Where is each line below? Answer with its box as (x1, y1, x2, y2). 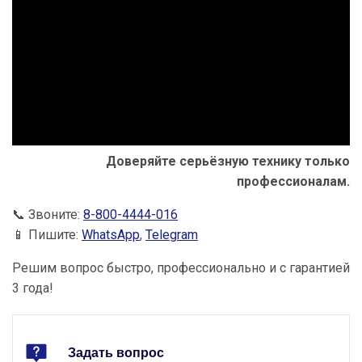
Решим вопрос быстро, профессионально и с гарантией (12, 260, 350, 276)
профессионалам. (237, 174, 350, 190)
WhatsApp (82, 227, 140, 243)
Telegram (145, 227, 198, 243)
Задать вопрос (68, 346, 164, 360)
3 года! (12, 280, 53, 297)
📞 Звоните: (12, 207, 83, 223)
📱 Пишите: (12, 227, 82, 243)
